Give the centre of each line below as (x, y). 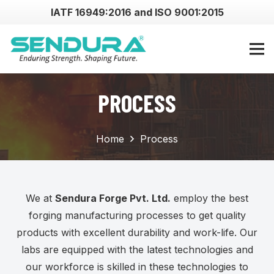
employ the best (209, 198)
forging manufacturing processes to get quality (137, 215)
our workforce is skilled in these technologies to (137, 267)
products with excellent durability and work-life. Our (137, 232)
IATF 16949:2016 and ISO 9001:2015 (137, 12)
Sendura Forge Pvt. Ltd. (113, 198)
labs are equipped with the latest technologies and (137, 250)
